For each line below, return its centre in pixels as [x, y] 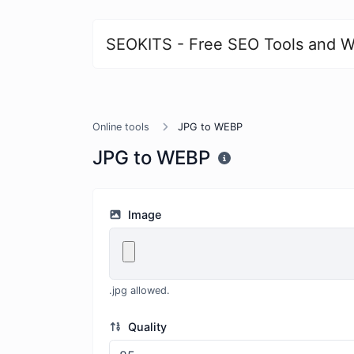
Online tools [121, 127]
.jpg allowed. [139, 290]
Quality [145, 327]
